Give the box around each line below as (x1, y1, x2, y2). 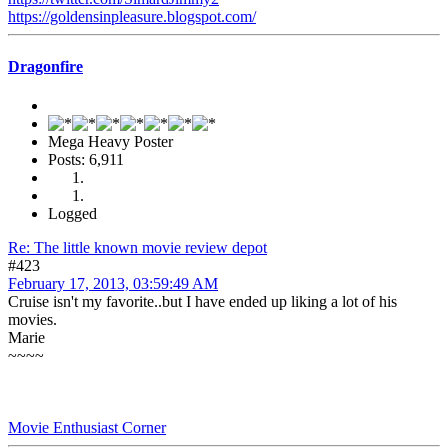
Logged (48, 204, 97, 222)
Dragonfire (8, 57, 83, 75)
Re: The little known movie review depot (8, 238, 267, 256)
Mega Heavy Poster (48, 132, 173, 150)
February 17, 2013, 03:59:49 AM (8, 274, 218, 292)
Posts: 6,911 (48, 150, 124, 168)
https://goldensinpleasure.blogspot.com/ (8, 8, 256, 26)
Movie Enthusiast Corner (8, 418, 166, 436)
